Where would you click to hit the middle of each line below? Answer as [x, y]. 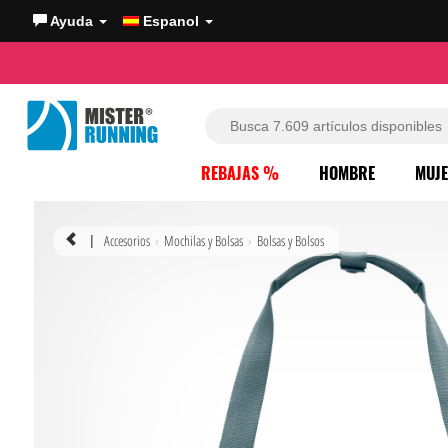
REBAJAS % [240, 173]
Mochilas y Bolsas [203, 240]
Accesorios [127, 240]
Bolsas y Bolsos [290, 240]
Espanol [171, 21]
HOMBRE [347, 173]
